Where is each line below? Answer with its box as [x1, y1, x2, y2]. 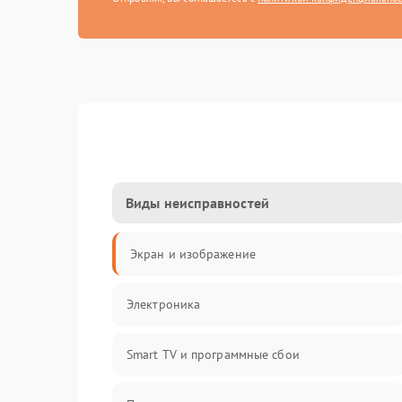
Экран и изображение [130, 246, 256, 262]
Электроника [127, 296, 201, 312]
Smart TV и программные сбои [127, 346, 300, 363]
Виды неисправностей [126, 194, 269, 212]
